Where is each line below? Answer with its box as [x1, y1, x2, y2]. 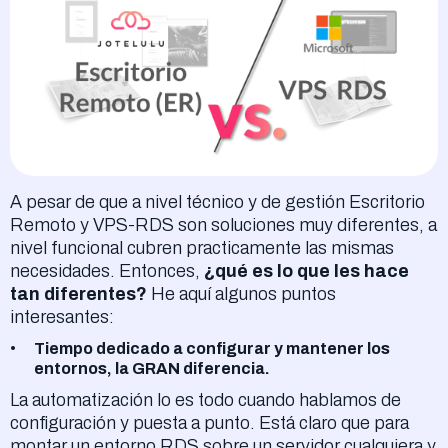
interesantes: [10, 307, 114, 328]
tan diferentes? [10, 284, 147, 305]
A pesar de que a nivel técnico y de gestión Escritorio [10, 192, 425, 213]
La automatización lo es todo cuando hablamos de [10, 390, 401, 411]
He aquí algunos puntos [147, 284, 336, 305]
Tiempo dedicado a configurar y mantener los [34, 340, 390, 358]
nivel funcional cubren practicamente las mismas [10, 238, 394, 259]
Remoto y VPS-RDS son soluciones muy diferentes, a [10, 215, 437, 236]
